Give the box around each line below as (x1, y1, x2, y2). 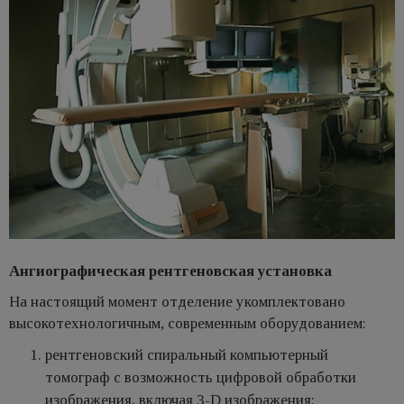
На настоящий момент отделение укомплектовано (9, 293, 345, 311)
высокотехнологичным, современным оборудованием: (9, 315, 366, 333)
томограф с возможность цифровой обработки (45, 369, 356, 387)
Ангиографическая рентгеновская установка (9, 262, 332, 280)
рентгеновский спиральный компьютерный (45, 346, 328, 364)
